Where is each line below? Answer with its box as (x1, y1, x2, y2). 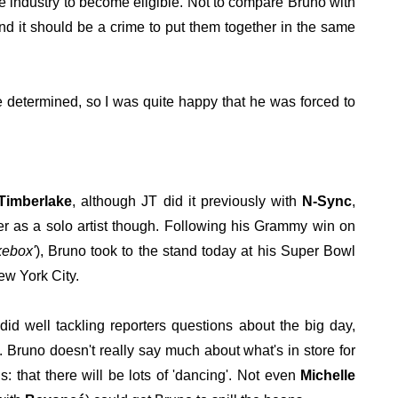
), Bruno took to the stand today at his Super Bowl (35, 243, 356, 259)
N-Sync (302, 194, 353, 210)
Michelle (300, 368, 356, 384)
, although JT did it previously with (72, 194, 303, 210)
